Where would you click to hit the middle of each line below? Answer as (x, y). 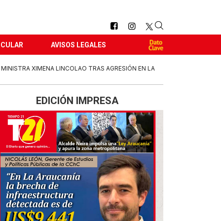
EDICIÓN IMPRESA (77, 101)
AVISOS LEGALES (78, 45)
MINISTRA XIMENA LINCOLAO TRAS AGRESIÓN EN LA (78, 68)
